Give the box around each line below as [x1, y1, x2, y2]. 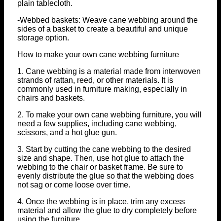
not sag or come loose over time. [17, 181, 130, 189]
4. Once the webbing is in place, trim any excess [17, 197, 185, 206]
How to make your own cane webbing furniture [17, 50, 179, 59]
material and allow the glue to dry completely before [17, 206, 197, 215]
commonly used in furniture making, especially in [17, 85, 187, 94]
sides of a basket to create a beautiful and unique [17, 25, 188, 34]
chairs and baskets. [17, 94, 85, 103]
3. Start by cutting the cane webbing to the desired [17, 145, 191, 154]
